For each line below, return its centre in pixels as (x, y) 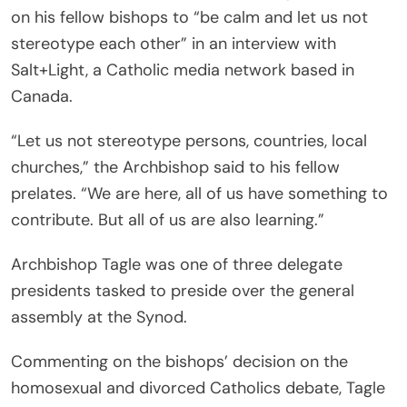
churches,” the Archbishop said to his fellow (175, 168)
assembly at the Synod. (99, 318)
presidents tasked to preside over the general (183, 291)
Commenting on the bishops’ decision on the (179, 362)
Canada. (42, 97)
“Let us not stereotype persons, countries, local (189, 141)
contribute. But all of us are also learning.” (168, 220)
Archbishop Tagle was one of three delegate (177, 265)
